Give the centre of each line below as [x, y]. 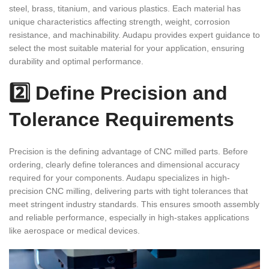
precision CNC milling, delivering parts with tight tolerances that [128, 191]
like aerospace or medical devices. [74, 231]
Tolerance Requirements [122, 120]
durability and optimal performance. [76, 62]
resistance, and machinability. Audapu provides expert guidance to [134, 35]
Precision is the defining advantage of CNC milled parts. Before [128, 152]
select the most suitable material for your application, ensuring [127, 48]
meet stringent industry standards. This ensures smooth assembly [134, 204]
